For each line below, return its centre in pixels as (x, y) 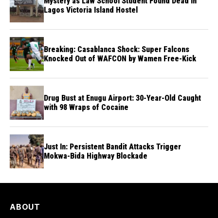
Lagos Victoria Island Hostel (91, 10)
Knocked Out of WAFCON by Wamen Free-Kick (120, 59)
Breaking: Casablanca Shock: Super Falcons (117, 50)
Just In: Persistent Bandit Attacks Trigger (112, 147)
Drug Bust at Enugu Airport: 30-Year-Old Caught (122, 98)
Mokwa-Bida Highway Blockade (96, 156)
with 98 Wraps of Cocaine (86, 108)
